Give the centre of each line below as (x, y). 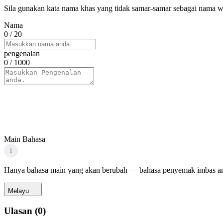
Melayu (18, 191)
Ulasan (18, 211)
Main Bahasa (25, 139)
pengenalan (22, 53)
